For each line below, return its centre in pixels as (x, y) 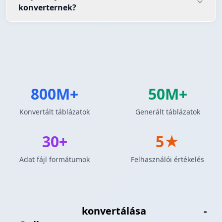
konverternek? (47, 8)
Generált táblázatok (167, 112)
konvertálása (114, 211)
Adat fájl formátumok (55, 160)
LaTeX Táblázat (43, 211)
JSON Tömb (176, 211)
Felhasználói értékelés (167, 160)
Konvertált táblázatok (55, 112)
